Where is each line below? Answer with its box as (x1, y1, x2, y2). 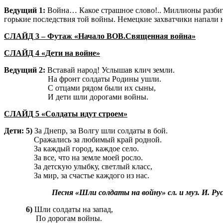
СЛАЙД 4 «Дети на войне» (4, 49, 100, 58)
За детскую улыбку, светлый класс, (4, 162, 152, 171)
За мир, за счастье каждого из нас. (4, 171, 149, 180)
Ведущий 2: (4, 66, 45, 75)
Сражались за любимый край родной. (4, 135, 162, 144)
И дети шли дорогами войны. (4, 93, 148, 102)
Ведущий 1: (4, 6, 47, 15)
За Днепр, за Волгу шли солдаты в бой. (34, 126, 168, 135)
